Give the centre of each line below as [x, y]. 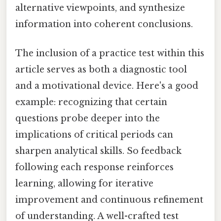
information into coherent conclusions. [104, 24]
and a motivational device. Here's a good [107, 86]
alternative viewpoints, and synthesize [100, 8]
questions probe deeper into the [88, 118]
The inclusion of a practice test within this [110, 53]
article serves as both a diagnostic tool [101, 69]
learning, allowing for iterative [84, 183]
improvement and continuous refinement [109, 200]
